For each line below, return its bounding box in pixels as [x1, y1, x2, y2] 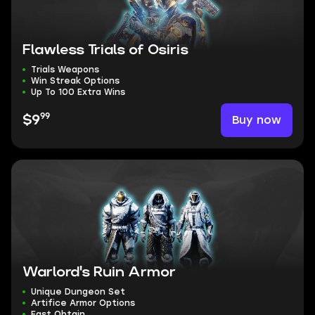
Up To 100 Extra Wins [31, 87, 125, 97]
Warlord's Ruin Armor [22, 266, 176, 278]
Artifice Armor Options [31, 298, 135, 308]
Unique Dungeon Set [31, 287, 125, 297]
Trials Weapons [31, 65, 99, 75]
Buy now [232, 113, 281, 127]
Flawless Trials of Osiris [22, 44, 188, 56]
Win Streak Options [31, 76, 120, 86]
